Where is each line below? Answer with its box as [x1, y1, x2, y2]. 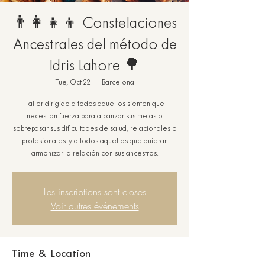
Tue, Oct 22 [55, 79, 91, 86]
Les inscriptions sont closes [43, 185, 146, 198]
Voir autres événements [50, 199, 139, 212]
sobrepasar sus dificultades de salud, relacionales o [12, 125, 177, 132]
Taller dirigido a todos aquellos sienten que [25, 101, 164, 108]
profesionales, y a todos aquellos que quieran [21, 138, 168, 145]
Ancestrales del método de [12, 38, 177, 52]
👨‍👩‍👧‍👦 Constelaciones [12, 17, 177, 31]
